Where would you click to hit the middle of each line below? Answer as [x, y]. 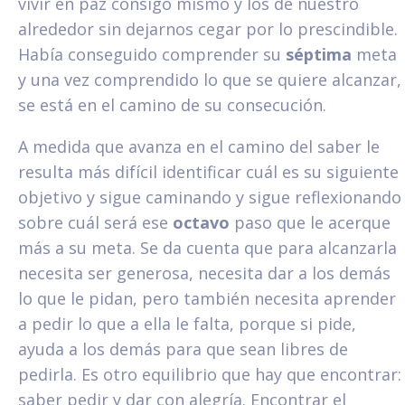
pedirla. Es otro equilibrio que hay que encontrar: [210, 374]
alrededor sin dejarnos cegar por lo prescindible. [208, 28]
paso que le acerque [310, 222]
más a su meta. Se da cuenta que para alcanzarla [207, 247]
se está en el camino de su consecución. [172, 104]
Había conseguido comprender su [152, 54]
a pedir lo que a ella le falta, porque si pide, [187, 323]
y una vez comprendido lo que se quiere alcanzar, [210, 79]
